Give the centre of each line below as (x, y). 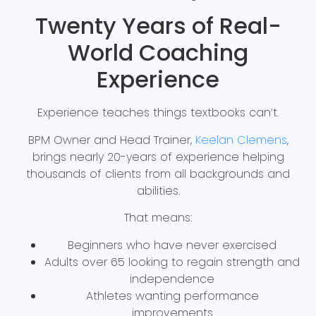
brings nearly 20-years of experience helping (158, 157)
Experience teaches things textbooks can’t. (158, 113)
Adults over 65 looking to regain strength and (172, 262)
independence (172, 279)
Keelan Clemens (241, 140)
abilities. (158, 190)
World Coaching (158, 53)
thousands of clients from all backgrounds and (158, 174)
